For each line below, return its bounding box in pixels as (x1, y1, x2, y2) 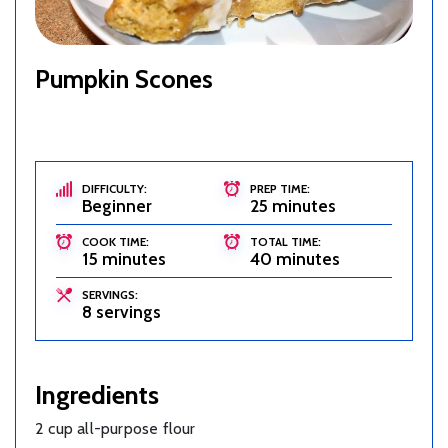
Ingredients (35, 379, 159, 411)
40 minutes (250, 248, 340, 270)
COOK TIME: (82, 234, 149, 249)
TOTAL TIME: (250, 234, 321, 249)
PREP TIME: (250, 181, 310, 196)
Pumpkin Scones (35, 63, 213, 94)
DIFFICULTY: (82, 181, 147, 196)
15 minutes (82, 248, 166, 270)
